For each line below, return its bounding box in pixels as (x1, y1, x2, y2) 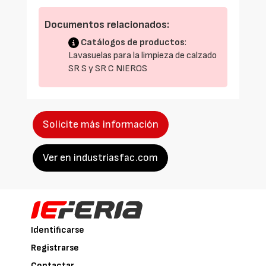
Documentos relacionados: (45, 18, 169, 31)
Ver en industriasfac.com (43, 151, 158, 164)
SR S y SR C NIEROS (68, 62, 147, 74)
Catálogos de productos (81, 36, 185, 48)
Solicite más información (43, 118, 159, 131)
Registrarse (31, 242, 80, 254)
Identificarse (31, 224, 85, 236)
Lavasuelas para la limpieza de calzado (68, 49, 217, 61)
